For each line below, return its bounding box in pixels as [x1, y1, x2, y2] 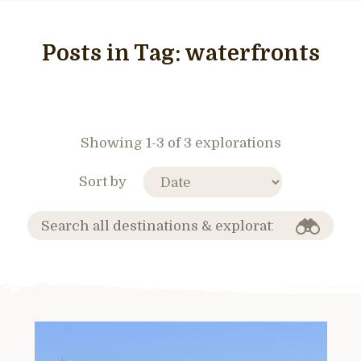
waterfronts [184, 41, 320, 66]
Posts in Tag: [41, 41, 185, 66]
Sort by [79, 173, 127, 189]
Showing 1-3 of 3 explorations [80, 135, 281, 151]
